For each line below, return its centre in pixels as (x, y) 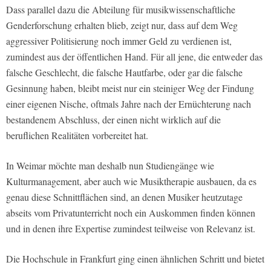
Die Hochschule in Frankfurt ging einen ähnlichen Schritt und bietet (135, 258)
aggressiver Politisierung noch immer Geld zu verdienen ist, (119, 41)
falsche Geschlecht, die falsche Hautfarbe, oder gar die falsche (124, 72)
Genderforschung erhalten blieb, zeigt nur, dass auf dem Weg (122, 25)
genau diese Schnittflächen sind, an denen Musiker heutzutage (124, 197)
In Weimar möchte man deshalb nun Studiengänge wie (110, 165)
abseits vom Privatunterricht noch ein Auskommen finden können (131, 212)
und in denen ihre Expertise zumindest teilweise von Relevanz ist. (131, 228)
